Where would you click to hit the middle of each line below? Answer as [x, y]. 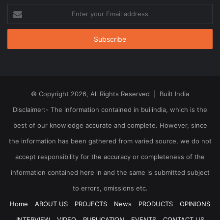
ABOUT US [51, 204]
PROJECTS [91, 204]
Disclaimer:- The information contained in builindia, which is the [110, 110]
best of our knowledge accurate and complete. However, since [110, 125]
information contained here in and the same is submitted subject [110, 173]
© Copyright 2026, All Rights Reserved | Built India [110, 94]
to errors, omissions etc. [110, 188]
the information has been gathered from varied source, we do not [110, 141]
